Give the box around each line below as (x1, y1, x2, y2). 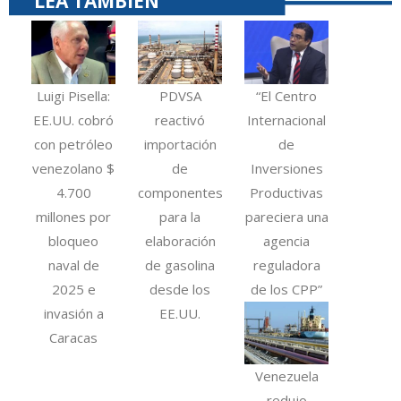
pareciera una (244, 207, 328, 226)
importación (143, 134, 217, 153)
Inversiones (250, 158, 323, 177)
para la (159, 207, 201, 226)
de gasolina (145, 255, 216, 274)
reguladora (252, 255, 320, 274)
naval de (47, 255, 99, 274)
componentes (138, 183, 224, 201)
